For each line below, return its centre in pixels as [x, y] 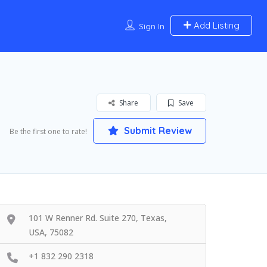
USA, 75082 [51, 232]
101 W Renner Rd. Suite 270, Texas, [98, 218]
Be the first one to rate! [48, 132]
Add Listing [215, 25]
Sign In [151, 26]
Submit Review [156, 131]
